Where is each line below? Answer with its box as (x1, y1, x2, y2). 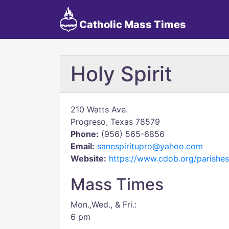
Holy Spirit (71, 61, 172, 86)
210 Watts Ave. (71, 104, 128, 114)
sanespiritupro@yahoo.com (97, 141, 203, 151)
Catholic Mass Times (77, 18, 186, 31)
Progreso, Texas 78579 (71, 117, 160, 127)
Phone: (71, 129, 99, 139)
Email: (71, 141, 95, 151)
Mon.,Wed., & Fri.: (71, 199, 136, 210)
